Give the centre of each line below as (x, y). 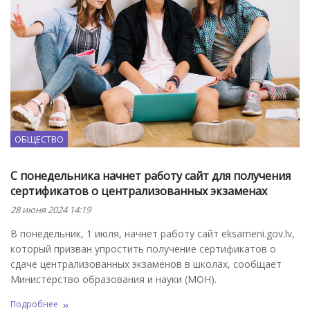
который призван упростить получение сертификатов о (143, 248)
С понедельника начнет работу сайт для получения (151, 175)
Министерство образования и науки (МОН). (113, 279)
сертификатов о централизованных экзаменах (139, 191)
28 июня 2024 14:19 (51, 209)
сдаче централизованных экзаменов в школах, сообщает (146, 264)
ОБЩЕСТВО (39, 139)
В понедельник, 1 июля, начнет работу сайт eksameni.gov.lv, (153, 233)
